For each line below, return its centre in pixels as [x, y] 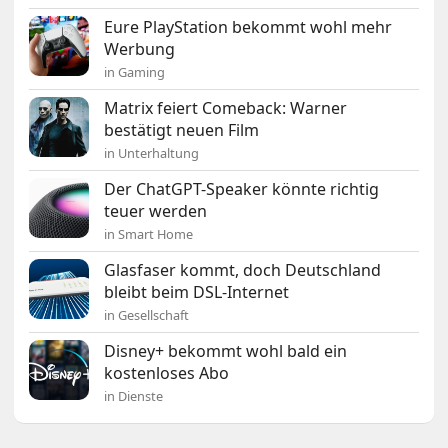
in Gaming [135, 72]
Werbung [140, 49]
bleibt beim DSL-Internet [197, 292]
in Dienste [134, 396]
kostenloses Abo [167, 373]
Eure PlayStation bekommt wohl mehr [248, 27]
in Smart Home [149, 234]
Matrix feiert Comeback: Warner [226, 108]
